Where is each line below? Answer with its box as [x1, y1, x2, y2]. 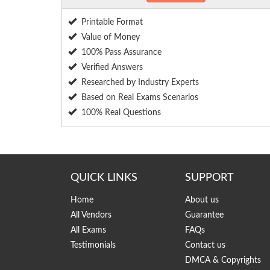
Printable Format [81, 18, 143, 27]
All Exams [71, 226, 106, 235]
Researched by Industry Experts [81, 78, 199, 87]
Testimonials [71, 241, 116, 250]
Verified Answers [81, 63, 143, 72]
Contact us [185, 241, 225, 250]
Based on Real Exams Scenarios [81, 93, 198, 102]
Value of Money [81, 33, 140, 42]
